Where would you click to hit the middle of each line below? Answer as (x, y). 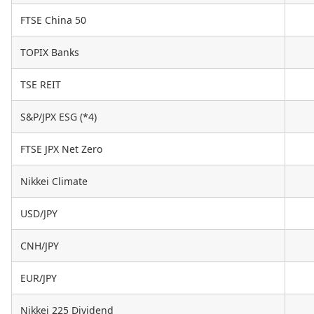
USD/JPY (39, 214)
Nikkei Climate (54, 182)
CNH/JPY (40, 246)
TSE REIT (41, 85)
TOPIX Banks (50, 53)
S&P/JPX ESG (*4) (59, 117)
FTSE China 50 (53, 20)
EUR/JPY (39, 278)
